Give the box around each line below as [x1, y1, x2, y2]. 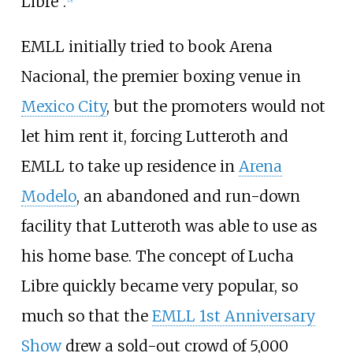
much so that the [20, 306, 152, 325]
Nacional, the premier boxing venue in [20, 66, 301, 86]
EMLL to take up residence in [20, 156, 239, 176]
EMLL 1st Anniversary [151, 306, 315, 325]
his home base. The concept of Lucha [20, 246, 294, 266]
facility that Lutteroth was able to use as [20, 216, 318, 236]
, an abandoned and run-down [76, 186, 300, 206]
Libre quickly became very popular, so [20, 276, 298, 295]
